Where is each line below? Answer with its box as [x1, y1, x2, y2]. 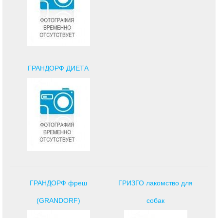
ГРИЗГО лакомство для [118, 179, 193, 187]
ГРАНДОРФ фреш [29, 179, 87, 187]
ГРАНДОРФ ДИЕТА [28, 64, 89, 72]
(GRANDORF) [36, 196, 80, 204]
